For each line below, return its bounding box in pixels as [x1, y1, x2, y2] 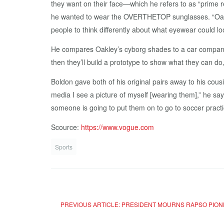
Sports [55, 142, 72, 151]
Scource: [51, 122, 79, 132]
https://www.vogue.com [79, 122, 154, 132]
